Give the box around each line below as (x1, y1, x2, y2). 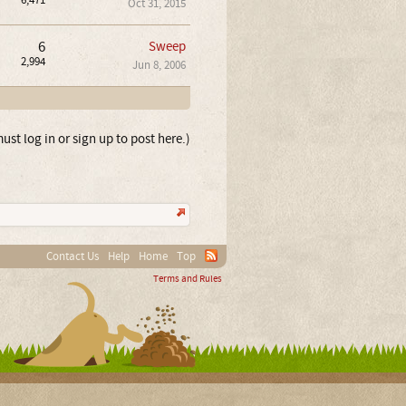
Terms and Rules (152, 273, 222, 285)
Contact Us (45, 249, 99, 264)
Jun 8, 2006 (131, 58, 186, 72)
